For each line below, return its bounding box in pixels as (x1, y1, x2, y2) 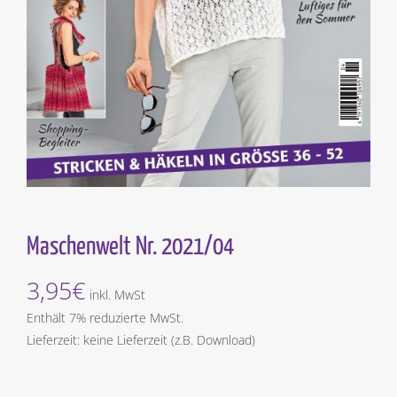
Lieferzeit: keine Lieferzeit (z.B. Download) (27, 331, 255, 348)
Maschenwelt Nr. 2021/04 (27, 234, 234, 260)
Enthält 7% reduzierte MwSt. (27, 308, 183, 326)
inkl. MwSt (90, 285, 145, 303)
